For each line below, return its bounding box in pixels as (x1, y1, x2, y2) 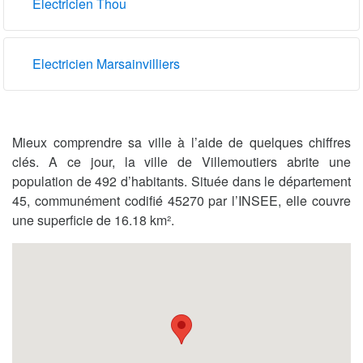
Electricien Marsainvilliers (32, 53, 180, 73)
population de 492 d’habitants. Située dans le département (12, 171, 351, 190)
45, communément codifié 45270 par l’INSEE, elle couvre (12, 190, 351, 210)
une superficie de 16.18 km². (12, 210, 174, 229)
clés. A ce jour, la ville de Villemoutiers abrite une (12, 152, 351, 171)
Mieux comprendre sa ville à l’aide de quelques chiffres (12, 132, 351, 152)
